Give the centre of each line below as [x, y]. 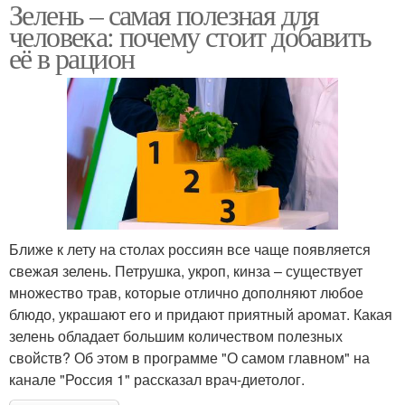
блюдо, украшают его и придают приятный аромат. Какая [201, 315]
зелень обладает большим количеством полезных [176, 336]
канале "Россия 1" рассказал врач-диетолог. [157, 380]
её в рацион [72, 57]
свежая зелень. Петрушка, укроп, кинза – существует [186, 271]
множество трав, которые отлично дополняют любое [186, 293]
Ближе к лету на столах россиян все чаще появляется [190, 250]
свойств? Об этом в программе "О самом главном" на [189, 358]
